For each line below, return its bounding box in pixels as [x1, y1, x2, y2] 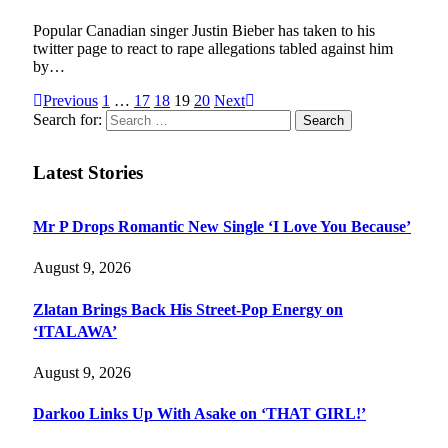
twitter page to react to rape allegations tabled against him [33, 39, 393, 57]
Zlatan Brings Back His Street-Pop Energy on [33, 300, 343, 318]
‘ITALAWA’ [33, 322, 117, 340]
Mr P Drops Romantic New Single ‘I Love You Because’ [33, 218, 411, 236]
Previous [43, 91, 98, 109]
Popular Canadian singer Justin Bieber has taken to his [33, 21, 375, 39]
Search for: [33, 110, 102, 128]
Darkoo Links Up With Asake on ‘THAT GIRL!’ [33, 405, 366, 423]
